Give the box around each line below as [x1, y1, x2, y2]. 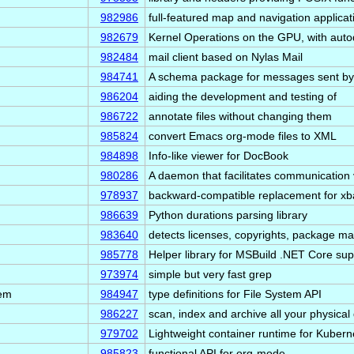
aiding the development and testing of [149, 90, 337, 103]
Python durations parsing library [149, 209, 307, 221]
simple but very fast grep [149, 268, 272, 281]
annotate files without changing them [149, 110, 332, 122]
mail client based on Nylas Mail [149, 51, 303, 63]
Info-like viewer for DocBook [149, 149, 288, 162]
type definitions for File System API [149, 288, 322, 300]
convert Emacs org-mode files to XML [149, 130, 337, 142]
